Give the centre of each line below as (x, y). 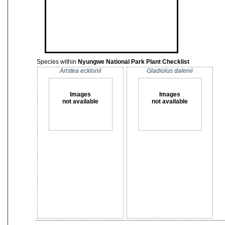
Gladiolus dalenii (170, 71)
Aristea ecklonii (80, 71)
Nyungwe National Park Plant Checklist (134, 62)
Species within (57, 62)
